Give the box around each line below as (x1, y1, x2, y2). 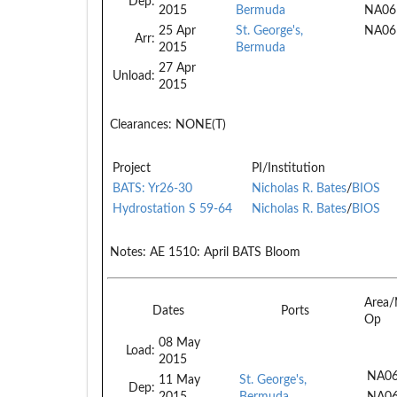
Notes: (110, 245, 146, 259)
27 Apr (159, 61, 196, 74)
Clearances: (110, 118, 172, 131)
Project (113, 161, 151, 175)
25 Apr (159, 24, 196, 37)
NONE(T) (172, 118, 226, 131)
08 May (159, 336, 200, 349)
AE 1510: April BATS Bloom (146, 245, 300, 259)
